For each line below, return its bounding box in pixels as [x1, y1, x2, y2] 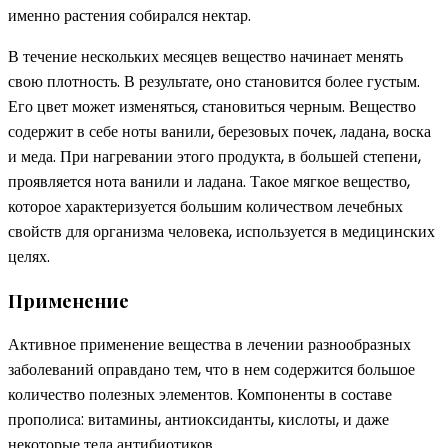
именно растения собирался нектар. [8, 4, 251, 28]
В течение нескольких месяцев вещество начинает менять [8, 45, 403, 69]
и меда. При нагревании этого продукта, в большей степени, [8, 145, 421, 169]
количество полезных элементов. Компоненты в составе [8, 382, 392, 406]
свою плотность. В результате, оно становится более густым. [8, 70, 420, 94]
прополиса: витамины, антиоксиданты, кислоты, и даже [8, 407, 389, 431]
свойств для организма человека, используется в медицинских [8, 220, 435, 244]
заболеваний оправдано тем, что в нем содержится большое [8, 357, 415, 381]
